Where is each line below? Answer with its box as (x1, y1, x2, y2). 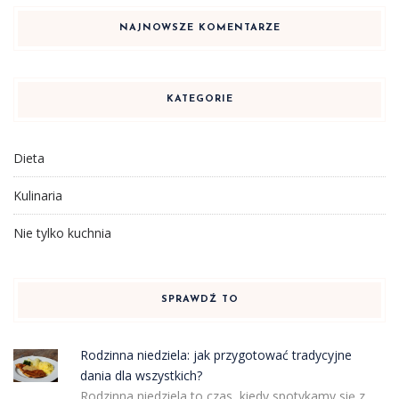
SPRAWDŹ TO (160, 294, 239, 305)
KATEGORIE (166, 94, 233, 104)
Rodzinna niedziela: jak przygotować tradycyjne (79, 346, 352, 363)
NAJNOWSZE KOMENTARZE (118, 22, 281, 33)
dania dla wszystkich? (79, 366, 202, 384)
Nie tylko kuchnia (13, 224, 111, 241)
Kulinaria (13, 186, 62, 204)
